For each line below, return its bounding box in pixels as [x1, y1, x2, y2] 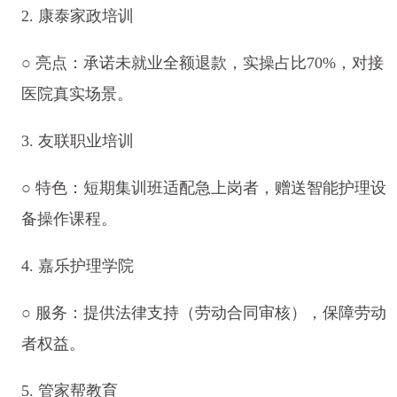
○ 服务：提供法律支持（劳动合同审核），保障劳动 [20, 303, 386, 322]
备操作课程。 [20, 210, 117, 229]
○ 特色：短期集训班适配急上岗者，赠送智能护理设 [20, 179, 386, 198]
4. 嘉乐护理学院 [20, 257, 134, 276]
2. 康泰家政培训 [20, 7, 134, 26]
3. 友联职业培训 [20, 132, 134, 151]
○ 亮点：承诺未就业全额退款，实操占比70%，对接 [20, 54, 384, 73]
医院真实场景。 [20, 85, 133, 104]
